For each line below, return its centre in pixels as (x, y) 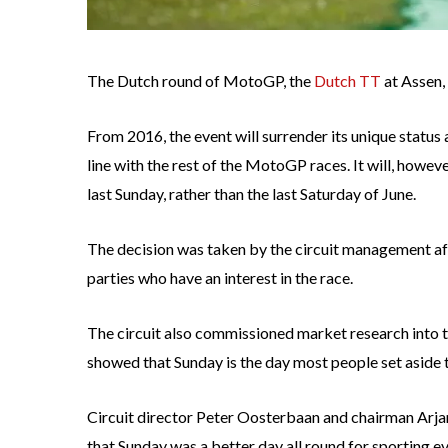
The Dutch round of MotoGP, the (200, 81)
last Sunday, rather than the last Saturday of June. (251, 194)
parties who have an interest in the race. (220, 278)
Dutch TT (347, 81)
